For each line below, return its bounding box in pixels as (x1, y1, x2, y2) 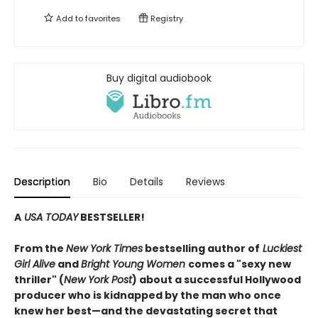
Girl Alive (14, 257, 55, 272)
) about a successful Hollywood (132, 273, 301, 287)
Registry (148, 13, 183, 24)
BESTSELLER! (78, 210, 145, 225)
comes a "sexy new (188, 257, 291, 272)
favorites (85, 13, 121, 24)
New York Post (64, 273, 132, 287)
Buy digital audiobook (106, 71, 212, 85)
